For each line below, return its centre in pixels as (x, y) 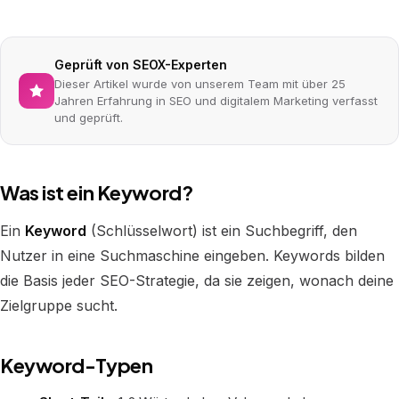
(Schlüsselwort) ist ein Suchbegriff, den (222, 231)
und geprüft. (89, 118)
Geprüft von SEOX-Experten (141, 65)
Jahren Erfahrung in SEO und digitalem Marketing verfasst (216, 101)
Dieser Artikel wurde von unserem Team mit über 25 (200, 84)
